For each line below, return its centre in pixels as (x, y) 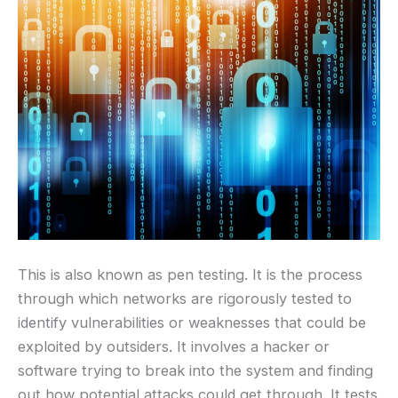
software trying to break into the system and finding (195, 371)
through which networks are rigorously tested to (185, 299)
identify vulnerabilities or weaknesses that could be (192, 323)
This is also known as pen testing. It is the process (190, 275)
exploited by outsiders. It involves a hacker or (174, 347)
